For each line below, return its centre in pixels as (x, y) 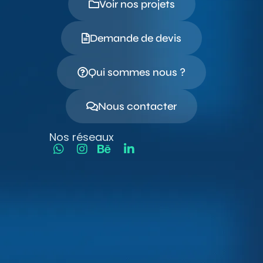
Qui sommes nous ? (137, 73)
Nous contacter (137, 107)
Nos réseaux (82, 137)
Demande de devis (136, 38)
